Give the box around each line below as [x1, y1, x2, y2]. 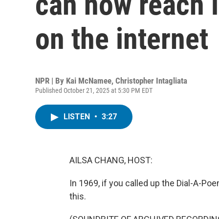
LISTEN [64, 112, 92, 121]
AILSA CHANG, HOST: [69, 155, 153, 165]
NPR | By [35, 76, 66, 86]
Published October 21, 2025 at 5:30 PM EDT [35, 87, 153, 94]
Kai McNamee [66, 76, 111, 86]
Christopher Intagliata [115, 76, 187, 86]
